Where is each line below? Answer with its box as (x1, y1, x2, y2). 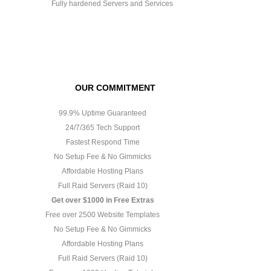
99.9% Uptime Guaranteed (57, 108, 146, 117)
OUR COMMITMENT (74, 82, 155, 93)
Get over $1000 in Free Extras (51, 195, 154, 204)
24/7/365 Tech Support (64, 123, 140, 132)
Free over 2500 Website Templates (44, 210, 160, 219)
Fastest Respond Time (64, 137, 140, 146)
